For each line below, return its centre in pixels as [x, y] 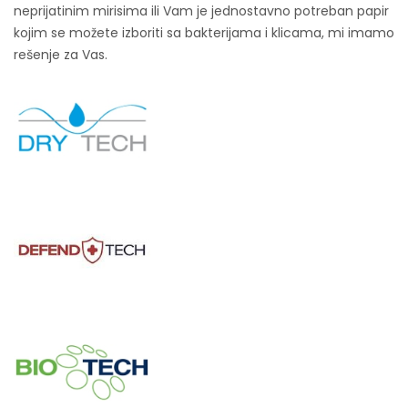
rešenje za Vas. [61, 55]
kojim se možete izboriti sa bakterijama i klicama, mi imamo [204, 33]
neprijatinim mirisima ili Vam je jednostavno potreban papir [201, 11]
